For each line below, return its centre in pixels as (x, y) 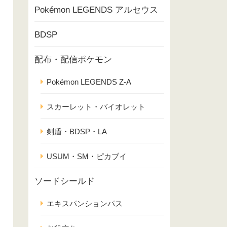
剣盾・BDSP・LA (77, 131)
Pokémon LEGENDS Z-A (89, 82)
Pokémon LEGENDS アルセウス (96, 10)
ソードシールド (65, 181)
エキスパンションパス (85, 203)
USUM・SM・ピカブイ (87, 156)
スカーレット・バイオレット (96, 107)
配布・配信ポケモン (73, 60)
